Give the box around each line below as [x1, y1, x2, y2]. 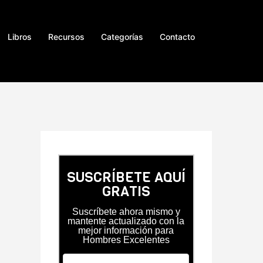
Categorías [101, 31, 143, 42]
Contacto [160, 31, 195, 42]
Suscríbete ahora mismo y [72, 207, 180, 217]
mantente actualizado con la [68, 216, 185, 226]
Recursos [48, 31, 85, 42]
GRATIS [102, 182, 150, 201]
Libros [8, 31, 32, 42]
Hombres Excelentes [82, 235, 170, 245]
